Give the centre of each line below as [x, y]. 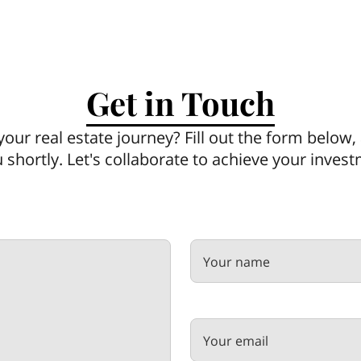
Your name [237, 262]
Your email [236, 340]
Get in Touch [180, 103]
